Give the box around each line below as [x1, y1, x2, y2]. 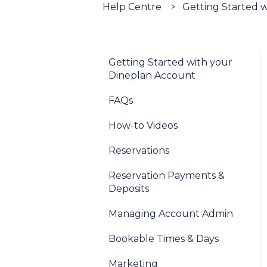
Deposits [108, 182, 149, 194]
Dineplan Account [108, 69, 195, 81]
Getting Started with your [108, 56, 232, 68]
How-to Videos [108, 119, 178, 131]
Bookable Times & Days [108, 232, 219, 244]
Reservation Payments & [108, 169, 225, 181]
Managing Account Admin [108, 207, 233, 219]
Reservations [108, 144, 169, 156]
